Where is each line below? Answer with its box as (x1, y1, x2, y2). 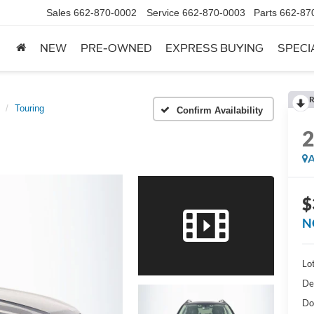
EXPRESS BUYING (165, 42, 264, 55)
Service (146, 7, 179, 19)
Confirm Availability (177, 104, 263, 116)
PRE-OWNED (81, 42, 151, 55)
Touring (15, 103, 44, 114)
